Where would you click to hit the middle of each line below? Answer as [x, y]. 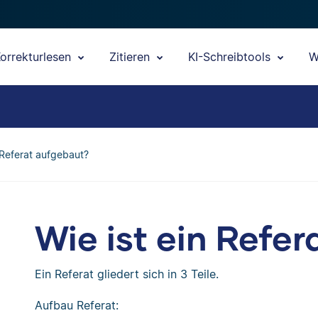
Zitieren [131, 57]
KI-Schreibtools [231, 57]
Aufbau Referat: [76, 305]
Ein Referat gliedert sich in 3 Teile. [126, 274]
